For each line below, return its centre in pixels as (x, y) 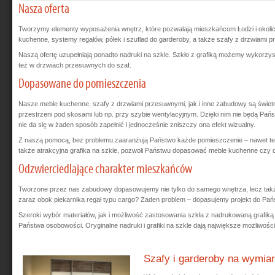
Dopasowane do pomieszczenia (82, 84)
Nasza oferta (44, 9)
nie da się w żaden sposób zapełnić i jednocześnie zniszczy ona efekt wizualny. (137, 124)
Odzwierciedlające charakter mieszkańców (105, 169)
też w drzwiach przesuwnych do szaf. (75, 65)
